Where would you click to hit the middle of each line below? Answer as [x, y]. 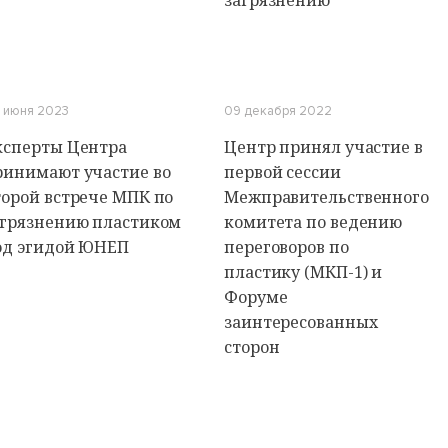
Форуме [256, 297]
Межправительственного [326, 197]
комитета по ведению [313, 222]
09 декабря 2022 [278, 111]
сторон [252, 347]
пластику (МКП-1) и [303, 272]
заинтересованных [301, 322]
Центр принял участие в [323, 147]
